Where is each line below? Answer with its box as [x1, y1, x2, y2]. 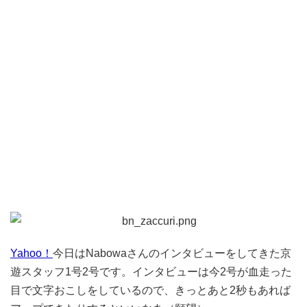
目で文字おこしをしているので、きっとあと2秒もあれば [10, 284, 291, 296]
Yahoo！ [10, 247, 53, 259]
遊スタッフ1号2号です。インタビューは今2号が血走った [10, 266, 292, 278]
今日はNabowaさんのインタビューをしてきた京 [53, 247, 291, 259]
